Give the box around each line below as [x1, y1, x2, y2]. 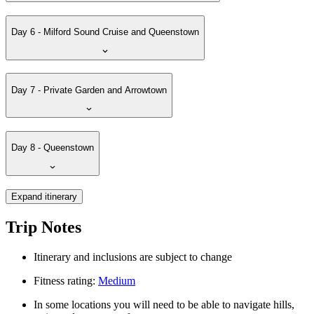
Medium [98, 274, 135, 287]
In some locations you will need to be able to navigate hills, [34, 298, 294, 310]
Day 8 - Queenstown [11, 142, 94, 153]
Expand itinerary [11, 191, 77, 202]
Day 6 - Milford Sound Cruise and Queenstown [11, 27, 199, 37]
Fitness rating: [34, 274, 98, 287]
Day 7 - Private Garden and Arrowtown [11, 84, 167, 95]
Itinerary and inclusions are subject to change [34, 250, 237, 263]
